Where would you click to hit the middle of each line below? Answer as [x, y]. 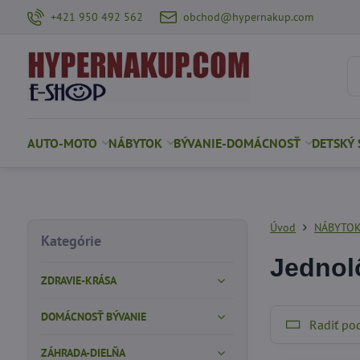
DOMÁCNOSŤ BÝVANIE [93, 317]
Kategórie [71, 241]
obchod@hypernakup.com [249, 16]
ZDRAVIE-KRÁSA [78, 280]
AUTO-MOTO [62, 143]
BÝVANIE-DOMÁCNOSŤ [237, 143]
